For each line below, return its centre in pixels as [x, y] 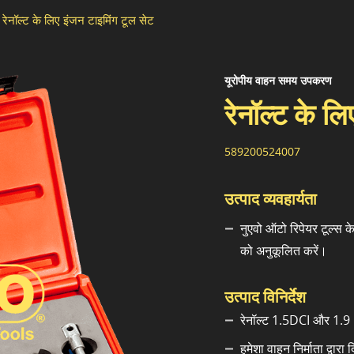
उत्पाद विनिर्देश [265, 297]
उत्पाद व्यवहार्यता [271, 199]
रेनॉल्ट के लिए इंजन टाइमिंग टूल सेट [78, 19]
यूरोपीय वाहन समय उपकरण [278, 81]
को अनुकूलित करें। [284, 251]
